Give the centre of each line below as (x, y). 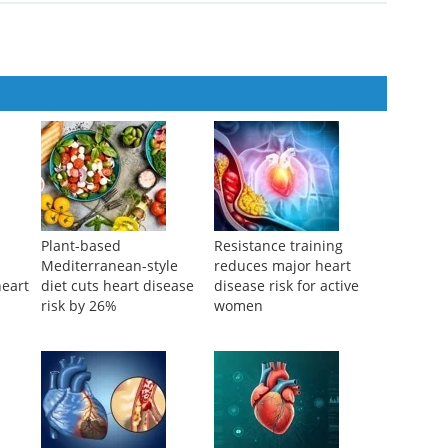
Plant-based (80, 346)
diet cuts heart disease (117, 386)
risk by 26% (78, 406)
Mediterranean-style (109, 366)
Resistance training (278, 346)
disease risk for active (286, 386)
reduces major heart (282, 366)
